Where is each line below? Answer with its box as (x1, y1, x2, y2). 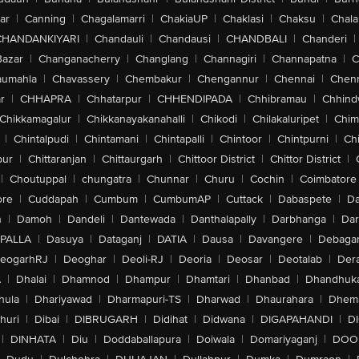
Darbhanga (272, 212, 326, 226)
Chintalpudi (13, 132, 69, 146)
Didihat (152, 313, 188, 326)
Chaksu (279, 12, 316, 26)
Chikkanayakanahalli (87, 112, 185, 126)
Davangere (248, 232, 303, 246)
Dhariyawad (34, 292, 92, 306)
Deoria (179, 252, 212, 266)
